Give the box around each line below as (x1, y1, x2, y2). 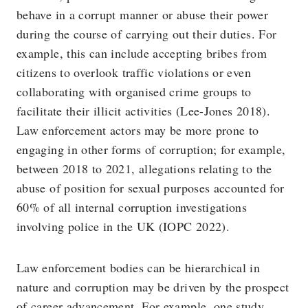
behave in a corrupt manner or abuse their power (16, 6, 268, 23)
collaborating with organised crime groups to (16, 83, 252, 100)
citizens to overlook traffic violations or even (16, 64, 251, 80)
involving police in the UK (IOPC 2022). (16, 218, 230, 234)
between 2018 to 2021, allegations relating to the (16, 160, 272, 177)
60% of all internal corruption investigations (16, 199, 247, 215)
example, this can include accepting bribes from (16, 45, 267, 61)
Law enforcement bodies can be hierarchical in (16, 259, 261, 276)
